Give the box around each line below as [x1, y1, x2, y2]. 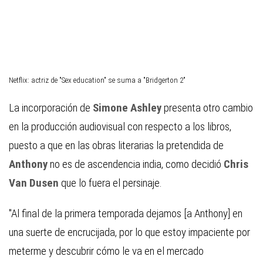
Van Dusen [9, 176, 61, 190]
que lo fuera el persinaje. [61, 176, 162, 190]
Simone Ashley [93, 101, 164, 115]
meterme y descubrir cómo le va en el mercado [9, 244, 204, 258]
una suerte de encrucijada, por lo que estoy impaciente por [9, 225, 250, 240]
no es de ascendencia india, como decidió [50, 157, 224, 171]
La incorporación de [9, 101, 93, 115]
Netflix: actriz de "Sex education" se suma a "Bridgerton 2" [9, 76, 186, 85]
